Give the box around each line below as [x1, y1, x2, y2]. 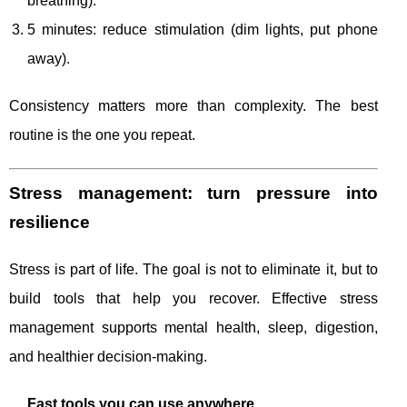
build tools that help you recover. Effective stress [9, 291, 378, 307]
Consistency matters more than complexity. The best [9, 98, 378, 114]
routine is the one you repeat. [9, 127, 195, 144]
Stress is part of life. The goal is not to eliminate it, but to [9, 262, 378, 278]
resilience [9, 213, 90, 233]
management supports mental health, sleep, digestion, [9, 320, 378, 336]
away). [27, 51, 70, 67]
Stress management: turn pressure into [9, 184, 378, 203]
